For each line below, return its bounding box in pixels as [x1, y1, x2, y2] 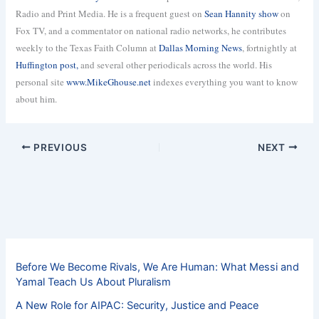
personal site [16, 75, 67, 88]
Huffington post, [16, 58, 79, 71]
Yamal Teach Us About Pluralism [16, 275, 172, 288]
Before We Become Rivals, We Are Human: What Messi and [16, 260, 300, 273]
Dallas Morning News [159, 41, 243, 54]
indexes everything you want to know [151, 75, 298, 88]
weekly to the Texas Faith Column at [16, 41, 159, 54]
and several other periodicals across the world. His [78, 58, 273, 71]
